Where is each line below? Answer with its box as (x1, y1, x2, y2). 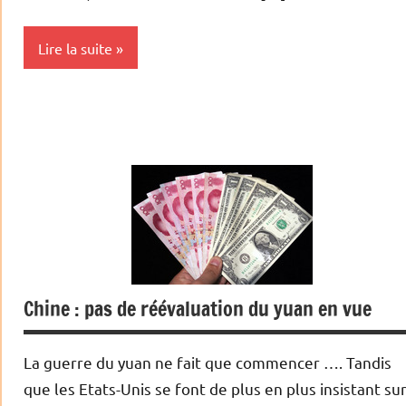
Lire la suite (38, 38, 112, 57)
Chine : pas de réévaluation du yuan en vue (24, 295, 372, 324)
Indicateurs (34, 99, 105, 117)
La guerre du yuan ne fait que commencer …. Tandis (24, 353, 391, 372)
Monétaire (34, 135, 100, 153)
